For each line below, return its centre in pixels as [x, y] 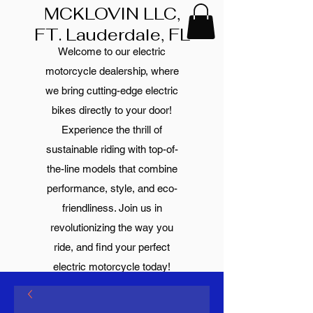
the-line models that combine [112, 169]
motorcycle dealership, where [112, 71]
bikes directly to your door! [112, 110]
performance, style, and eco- [112, 189]
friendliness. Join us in [112, 208]
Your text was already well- [112, 286]
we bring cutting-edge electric [112, 91]
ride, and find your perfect [112, 247]
